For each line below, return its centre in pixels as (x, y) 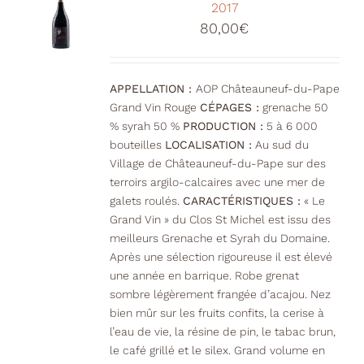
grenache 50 (293, 108)
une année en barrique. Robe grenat (204, 276)
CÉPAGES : (229, 108)
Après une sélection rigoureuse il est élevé (221, 257)
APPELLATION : (152, 89)
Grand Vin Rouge (154, 108)
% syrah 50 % (146, 126)
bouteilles (137, 145)
